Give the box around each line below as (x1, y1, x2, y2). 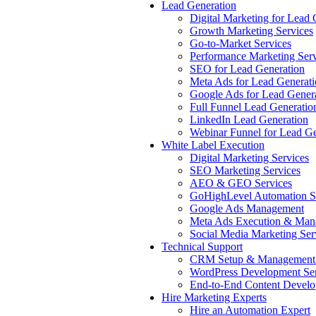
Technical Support (162, 241, 243, 253)
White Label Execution (162, 139, 265, 151)
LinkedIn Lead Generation (190, 114, 308, 126)
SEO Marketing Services (190, 164, 300, 176)
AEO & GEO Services (190, 177, 292, 189)
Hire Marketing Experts (162, 291, 267, 303)
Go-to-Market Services (190, 37, 291, 49)
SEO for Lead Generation (190, 63, 305, 75)
